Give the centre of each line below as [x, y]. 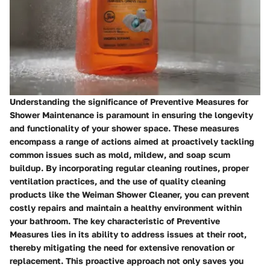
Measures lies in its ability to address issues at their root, [128, 234]
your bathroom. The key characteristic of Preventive [115, 221]
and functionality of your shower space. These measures [124, 128]
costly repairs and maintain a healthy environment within [126, 207]
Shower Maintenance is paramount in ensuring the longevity [131, 115]
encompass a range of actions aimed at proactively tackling [132, 141]
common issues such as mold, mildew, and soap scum [120, 154]
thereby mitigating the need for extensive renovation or [122, 247]
